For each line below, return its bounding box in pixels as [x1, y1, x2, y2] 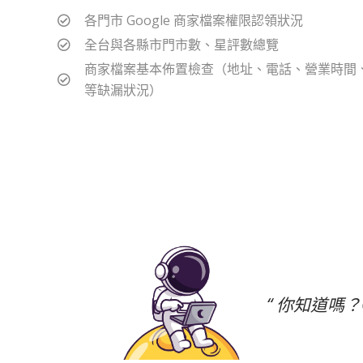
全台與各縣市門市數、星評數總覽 [83, 35, 279, 53]
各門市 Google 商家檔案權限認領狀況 [83, 11, 303, 29]
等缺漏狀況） [83, 80, 162, 99]
